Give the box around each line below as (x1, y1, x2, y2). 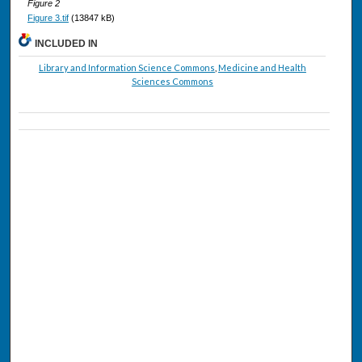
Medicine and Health (217, 61, 306, 73)
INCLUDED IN (35, 37, 99, 49)
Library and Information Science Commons (38, 61, 215, 73)
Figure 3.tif (27, 12, 69, 23)
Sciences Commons (131, 75, 213, 86)
